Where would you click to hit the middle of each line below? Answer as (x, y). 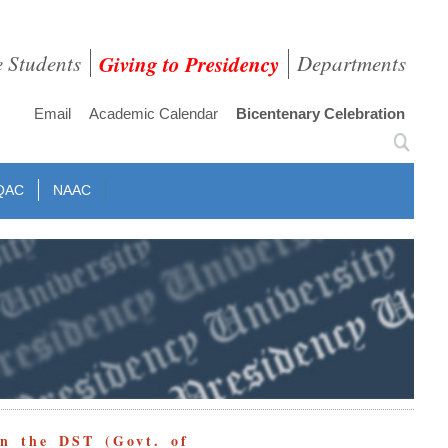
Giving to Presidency (189, 64)
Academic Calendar (154, 113)
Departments (351, 63)
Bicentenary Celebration (321, 113)
